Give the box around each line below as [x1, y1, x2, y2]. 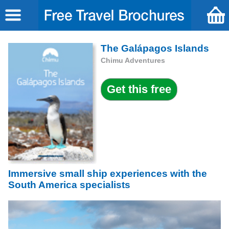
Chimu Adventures [100, 56, 165, 65]
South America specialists [8, 179, 130, 190]
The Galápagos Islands [100, 43, 209, 54]
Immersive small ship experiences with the [8, 168, 207, 179]
